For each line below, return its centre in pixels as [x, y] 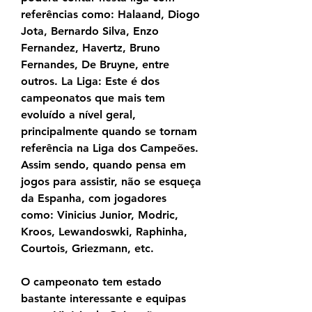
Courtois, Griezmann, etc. [87, 249]
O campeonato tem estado [91, 282]
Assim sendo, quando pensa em [103, 165]
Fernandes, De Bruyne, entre [95, 65]
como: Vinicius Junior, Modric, [100, 215]
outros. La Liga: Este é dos [90, 81]
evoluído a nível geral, [78, 115]
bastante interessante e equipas [103, 299]
